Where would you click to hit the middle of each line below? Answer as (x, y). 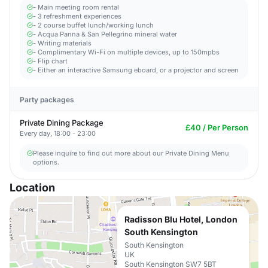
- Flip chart (50, 61)
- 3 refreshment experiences (77, 16)
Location (32, 188)
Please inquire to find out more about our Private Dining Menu (131, 153)
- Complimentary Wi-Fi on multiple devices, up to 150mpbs (126, 52)
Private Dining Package (62, 123)
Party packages (47, 100)
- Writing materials (62, 43)
